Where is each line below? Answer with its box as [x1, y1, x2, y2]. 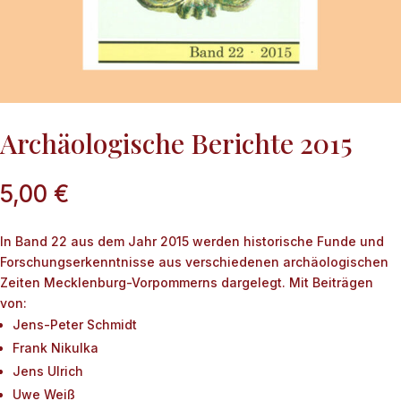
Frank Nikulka [13, 340, 98, 355]
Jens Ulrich [13, 363, 83, 379]
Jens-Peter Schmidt [13, 317, 137, 332]
